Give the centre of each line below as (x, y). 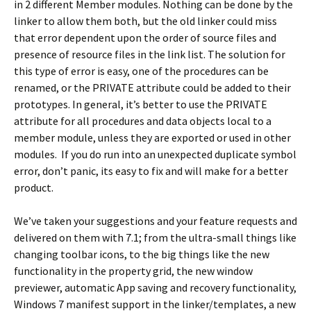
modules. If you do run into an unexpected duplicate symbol (155, 154)
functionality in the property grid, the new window (133, 271)
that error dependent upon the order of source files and (145, 37)
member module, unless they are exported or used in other (152, 137)
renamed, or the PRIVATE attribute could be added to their (152, 87)
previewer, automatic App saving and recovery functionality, (155, 287)
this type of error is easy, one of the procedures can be (141, 71)
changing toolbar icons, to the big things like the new (142, 254)
